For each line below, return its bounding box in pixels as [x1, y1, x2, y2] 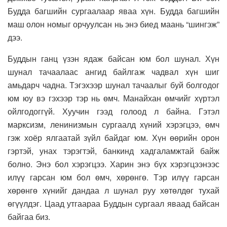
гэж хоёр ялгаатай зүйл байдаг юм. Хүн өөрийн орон [8, 132, 219, 144]
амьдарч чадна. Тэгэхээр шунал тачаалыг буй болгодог [8, 79, 219, 91]
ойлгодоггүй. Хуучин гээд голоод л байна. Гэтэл [8, 105, 219, 118]
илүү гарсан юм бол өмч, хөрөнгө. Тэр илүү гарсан [8, 171, 219, 183]
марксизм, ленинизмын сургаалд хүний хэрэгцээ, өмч [8, 119, 219, 131]
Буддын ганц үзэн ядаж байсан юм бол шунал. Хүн [8, 53, 219, 65]
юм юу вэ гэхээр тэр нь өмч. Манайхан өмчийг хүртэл [8, 92, 219, 104]
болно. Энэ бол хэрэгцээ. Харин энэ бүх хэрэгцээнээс [8, 158, 219, 170]
